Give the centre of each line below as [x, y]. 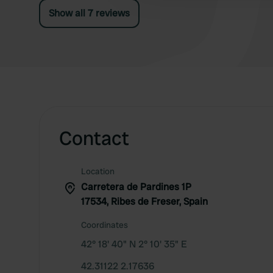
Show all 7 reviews [89, 13]
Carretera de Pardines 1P [136, 187]
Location [98, 171]
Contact [94, 138]
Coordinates [105, 225]
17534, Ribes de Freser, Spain [144, 201]
